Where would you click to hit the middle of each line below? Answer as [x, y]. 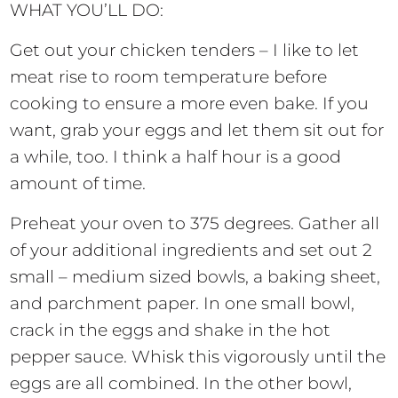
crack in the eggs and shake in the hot [171, 330]
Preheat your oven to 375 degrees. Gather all [195, 223]
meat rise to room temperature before [169, 76]
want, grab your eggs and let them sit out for [197, 130]
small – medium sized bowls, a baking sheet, [195, 276]
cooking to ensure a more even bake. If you [190, 103]
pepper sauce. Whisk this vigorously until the [198, 356]
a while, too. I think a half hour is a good [176, 156]
